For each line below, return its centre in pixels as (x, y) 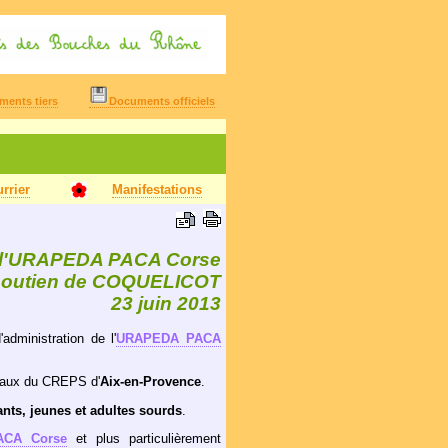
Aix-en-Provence (150, 382)
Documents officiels (162, 101)
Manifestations (157, 189)
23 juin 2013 (166, 304)
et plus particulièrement (144, 438)
